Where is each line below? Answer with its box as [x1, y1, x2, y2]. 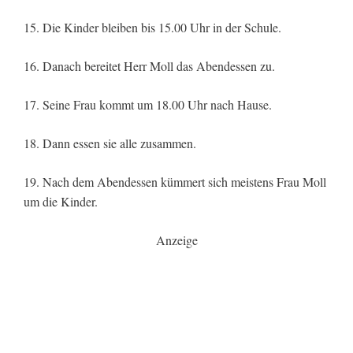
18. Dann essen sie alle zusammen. [24, 135, 196, 152]
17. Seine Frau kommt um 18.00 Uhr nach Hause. [24, 96, 272, 113]
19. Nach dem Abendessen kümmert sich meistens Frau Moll [24, 173, 326, 191]
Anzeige [155, 232, 198, 249]
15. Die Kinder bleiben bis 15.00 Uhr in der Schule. [24, 19, 281, 36]
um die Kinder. [24, 193, 98, 210]
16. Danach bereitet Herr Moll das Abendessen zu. [24, 58, 275, 75]
